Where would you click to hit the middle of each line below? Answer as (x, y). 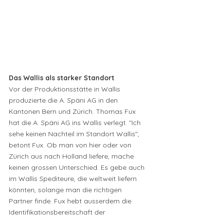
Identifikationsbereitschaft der (58, 212)
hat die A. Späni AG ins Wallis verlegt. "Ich (76, 123)
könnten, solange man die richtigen (66, 190)
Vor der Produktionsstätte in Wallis (65, 89)
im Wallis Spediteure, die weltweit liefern (74, 179)
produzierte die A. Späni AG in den (64, 100)
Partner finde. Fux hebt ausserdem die (71, 201)
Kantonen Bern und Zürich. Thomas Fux (73, 112)
